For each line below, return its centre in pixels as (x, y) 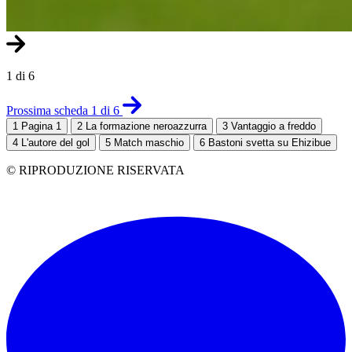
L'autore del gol (55, 142)
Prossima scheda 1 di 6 (64, 110)
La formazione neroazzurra (146, 126)
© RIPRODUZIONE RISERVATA (95, 170)
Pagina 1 (41, 126)
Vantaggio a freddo (273, 126)
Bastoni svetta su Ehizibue (269, 142)
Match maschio (149, 142)
